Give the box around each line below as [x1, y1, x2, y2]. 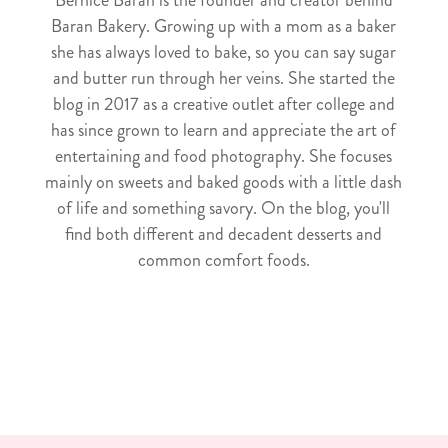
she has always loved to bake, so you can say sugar [51, 38, 397, 65]
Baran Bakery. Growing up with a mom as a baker [51, 12, 397, 39]
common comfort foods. [137, 246, 310, 273]
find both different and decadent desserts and [65, 220, 383, 247]
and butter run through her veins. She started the [52, 64, 395, 91]
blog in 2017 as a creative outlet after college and [52, 90, 395, 117]
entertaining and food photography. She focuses [55, 142, 393, 169]
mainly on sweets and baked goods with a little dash [45, 168, 403, 195]
